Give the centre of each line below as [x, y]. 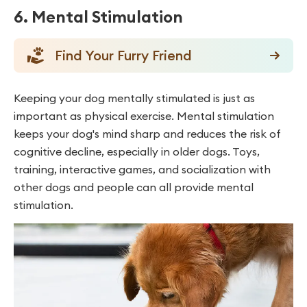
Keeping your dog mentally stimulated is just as [134, 98]
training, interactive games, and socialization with [142, 170]
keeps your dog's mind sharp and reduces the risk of [147, 134]
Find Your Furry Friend [123, 56]
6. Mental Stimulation [98, 17]
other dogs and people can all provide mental [134, 187]
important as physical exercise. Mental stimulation [144, 116]
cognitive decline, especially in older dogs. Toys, [137, 152]
